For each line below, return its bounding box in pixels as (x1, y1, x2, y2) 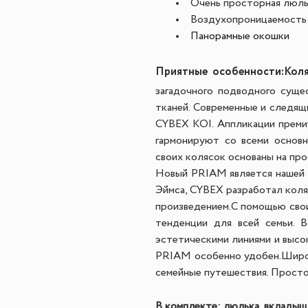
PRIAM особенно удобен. (155, 251, 282, 262)
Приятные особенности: (155, 64, 285, 80)
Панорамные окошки (190, 31, 289, 42)
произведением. (155, 201, 231, 212)
